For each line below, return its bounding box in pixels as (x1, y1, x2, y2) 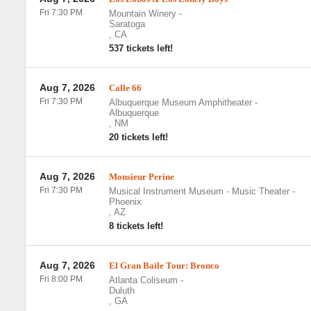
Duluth (108, 285, 135, 296)
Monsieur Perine (108, 171, 174, 182)
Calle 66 (108, 83, 142, 93)
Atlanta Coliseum (108, 275, 178, 285)
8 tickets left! (108, 221, 163, 231)
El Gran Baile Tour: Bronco (108, 260, 219, 271)
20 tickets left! (108, 132, 168, 142)
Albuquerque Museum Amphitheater (108, 97, 252, 108)
